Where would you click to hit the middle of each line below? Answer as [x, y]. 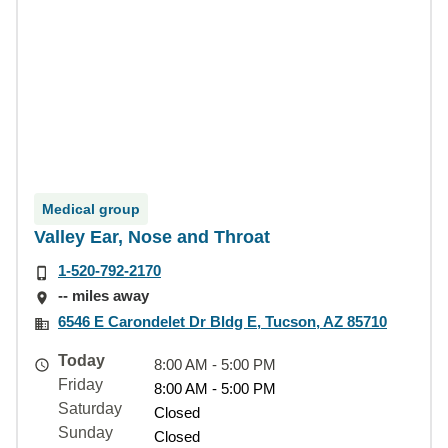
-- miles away [103, 296]
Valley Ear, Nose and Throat [152, 237]
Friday [80, 384]
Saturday [90, 408]
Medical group [91, 209]
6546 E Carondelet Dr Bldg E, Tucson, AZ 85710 [222, 321]
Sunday [85, 432]
